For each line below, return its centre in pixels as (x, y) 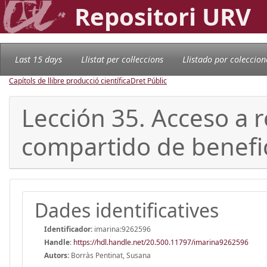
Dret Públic (149, 80)
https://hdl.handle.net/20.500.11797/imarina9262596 (161, 242)
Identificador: (68, 229)
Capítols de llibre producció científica (70, 80)
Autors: (57, 255)
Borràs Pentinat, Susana (110, 255)
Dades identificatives (127, 210)
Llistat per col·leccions (122, 59)
